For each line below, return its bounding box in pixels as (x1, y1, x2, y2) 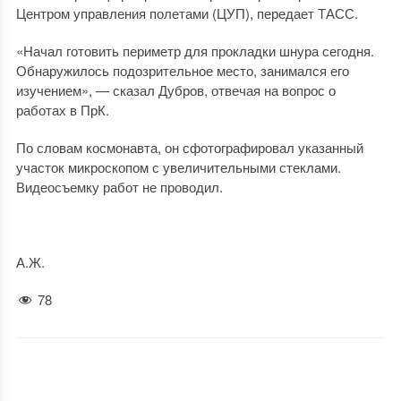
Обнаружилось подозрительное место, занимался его (15, 61, 349, 80)
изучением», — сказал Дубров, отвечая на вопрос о (15, 81, 336, 99)
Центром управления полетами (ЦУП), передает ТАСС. (15, 4, 358, 22)
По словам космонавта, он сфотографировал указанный (15, 138, 363, 157)
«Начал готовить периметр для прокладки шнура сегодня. (15, 41, 374, 60)
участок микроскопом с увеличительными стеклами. (15, 158, 341, 176)
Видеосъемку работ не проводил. (15, 177, 223, 196)
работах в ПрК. (15, 100, 109, 119)
